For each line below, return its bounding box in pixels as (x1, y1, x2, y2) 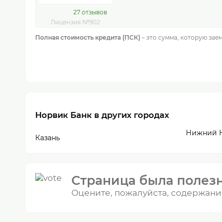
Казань (35, 133, 60, 142)
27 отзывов (73, 8, 108, 16)
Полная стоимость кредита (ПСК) (35, 34, 140, 41)
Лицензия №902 (51, 18, 101, 26)
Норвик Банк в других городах (35, 110, 169, 120)
